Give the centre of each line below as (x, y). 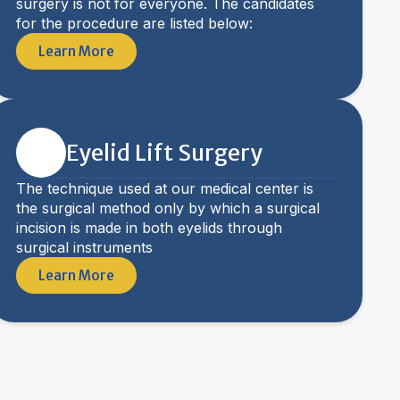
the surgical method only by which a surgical (168, 208)
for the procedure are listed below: (134, 23)
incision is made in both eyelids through (149, 228)
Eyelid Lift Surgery (164, 153)
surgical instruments (84, 247)
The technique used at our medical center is (165, 188)
